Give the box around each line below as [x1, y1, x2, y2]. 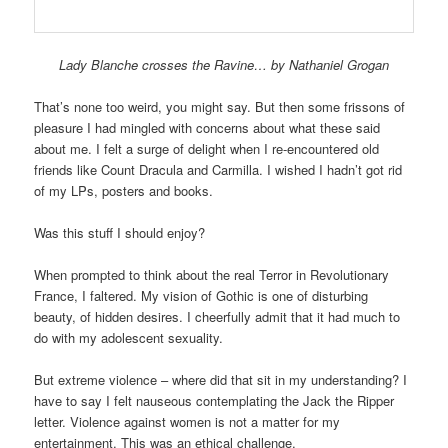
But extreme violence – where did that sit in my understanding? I [34, 370, 408, 390]
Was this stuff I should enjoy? [34, 223, 206, 243]
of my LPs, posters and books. [34, 180, 214, 200]
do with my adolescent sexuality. [34, 328, 224, 348]
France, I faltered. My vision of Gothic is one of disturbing [34, 286, 369, 306]
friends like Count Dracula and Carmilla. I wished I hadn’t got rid [34, 159, 403, 179]
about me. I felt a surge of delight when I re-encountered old [34, 138, 380, 158]
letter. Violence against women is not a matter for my [34, 412, 341, 432]
